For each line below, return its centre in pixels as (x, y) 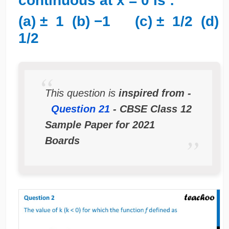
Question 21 (82, 109)
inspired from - (155, 93)
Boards (62, 140)
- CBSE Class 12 (152, 109)
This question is (82, 93)
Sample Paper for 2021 (100, 124)
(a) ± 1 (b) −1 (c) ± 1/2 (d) (118, 21)
